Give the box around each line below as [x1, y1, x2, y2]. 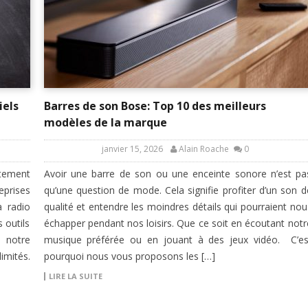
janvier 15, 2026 [102, 143, 163, 155]
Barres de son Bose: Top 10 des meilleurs [43, 98, 266, 114]
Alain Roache [179, 143, 229, 155]
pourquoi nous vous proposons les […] [43, 250, 215, 263]
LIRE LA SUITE [48, 271, 102, 282]
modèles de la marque [43, 115, 167, 131]
